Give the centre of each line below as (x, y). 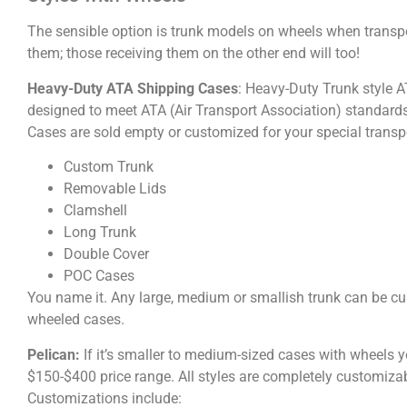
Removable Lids (115, 189)
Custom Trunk (109, 167)
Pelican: (55, 354)
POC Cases (99, 276)
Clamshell (95, 211)
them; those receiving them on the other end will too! (194, 54)
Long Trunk (100, 233)
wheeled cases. (76, 320)
